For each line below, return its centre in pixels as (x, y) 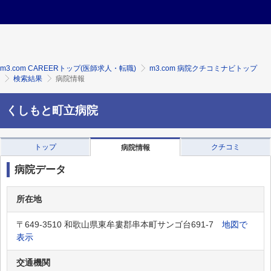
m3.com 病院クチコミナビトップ (203, 68)
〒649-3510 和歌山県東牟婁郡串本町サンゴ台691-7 (119, 224)
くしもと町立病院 (52, 110)
